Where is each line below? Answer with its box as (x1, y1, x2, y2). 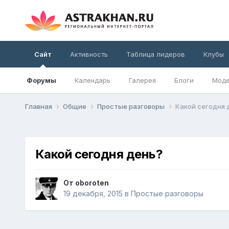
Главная (25, 102, 54, 110)
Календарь (74, 76, 110, 84)
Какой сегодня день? (35, 146, 163, 162)
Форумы (26, 76, 56, 84)
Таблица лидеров (126, 50, 185, 58)
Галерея (128, 76, 156, 84)
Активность (70, 50, 108, 58)
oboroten (75, 178, 109, 188)
